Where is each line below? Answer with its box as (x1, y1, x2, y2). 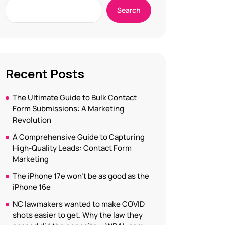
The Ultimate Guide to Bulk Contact (13, 92, 137, 103)
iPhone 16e (13, 182, 51, 192)
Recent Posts (6, 65, 84, 82)
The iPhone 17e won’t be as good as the (13, 171, 149, 181)
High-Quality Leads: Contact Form (13, 143, 132, 153)
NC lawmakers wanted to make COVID (13, 199, 145, 209)
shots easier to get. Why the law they (13, 210, 143, 220)
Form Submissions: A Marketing (13, 103, 124, 114)
